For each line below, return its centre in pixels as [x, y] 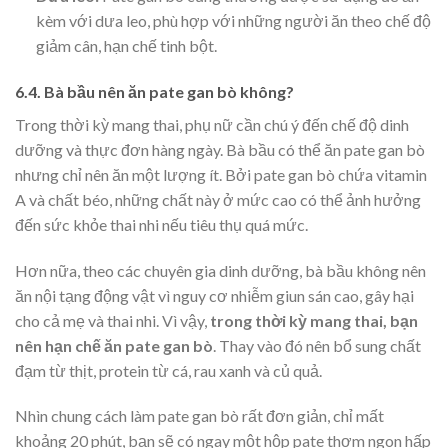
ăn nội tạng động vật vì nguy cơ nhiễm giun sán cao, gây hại [214, 295]
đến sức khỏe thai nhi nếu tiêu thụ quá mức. [161, 224]
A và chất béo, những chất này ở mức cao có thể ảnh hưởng [218, 199]
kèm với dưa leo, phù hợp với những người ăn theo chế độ [233, 21]
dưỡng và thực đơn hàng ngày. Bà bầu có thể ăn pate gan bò [220, 149]
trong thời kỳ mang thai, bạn [312, 320]
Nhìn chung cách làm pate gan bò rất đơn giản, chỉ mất [199, 416]
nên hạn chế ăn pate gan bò [114, 345]
